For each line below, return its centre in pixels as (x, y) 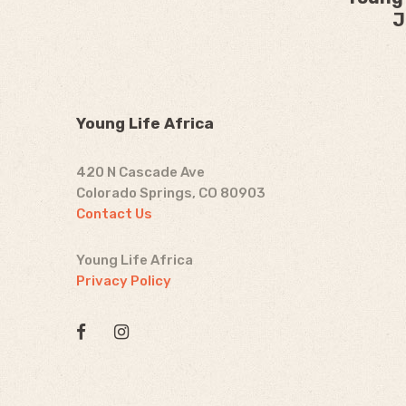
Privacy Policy (124, 281)
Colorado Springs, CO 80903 (171, 193)
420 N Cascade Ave (140, 172)
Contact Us (114, 214)
